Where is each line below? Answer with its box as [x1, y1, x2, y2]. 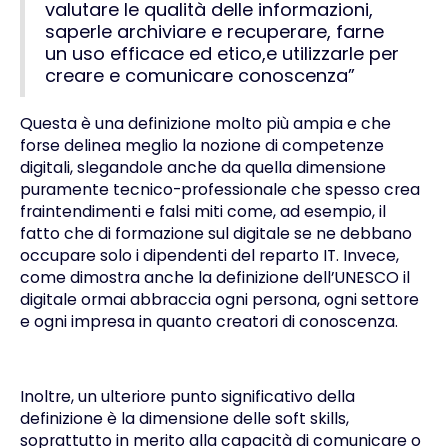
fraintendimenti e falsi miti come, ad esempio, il [19, 199, 386, 223]
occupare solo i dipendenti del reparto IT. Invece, [19, 243, 399, 267]
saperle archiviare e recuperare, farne [44, 19, 384, 45]
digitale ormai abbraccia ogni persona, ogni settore [19, 287, 419, 311]
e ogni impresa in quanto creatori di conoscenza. [19, 309, 398, 333]
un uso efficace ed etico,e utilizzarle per [44, 41, 399, 67]
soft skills [274, 407, 346, 431]
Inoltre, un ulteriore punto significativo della [19, 385, 355, 409]
